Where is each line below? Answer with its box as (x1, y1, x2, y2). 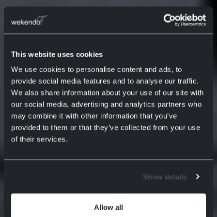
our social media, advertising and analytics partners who (11, 100, 201, 108)
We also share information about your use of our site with (11, 88, 204, 97)
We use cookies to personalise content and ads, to (11, 65, 182, 74)
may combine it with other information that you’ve (11, 111, 177, 120)
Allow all (94, 203, 123, 212)
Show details (143, 172, 187, 181)
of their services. (11, 135, 68, 143)
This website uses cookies (11, 50, 103, 58)
